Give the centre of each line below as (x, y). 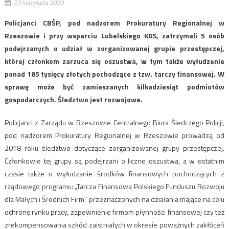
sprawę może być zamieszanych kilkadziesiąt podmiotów (114, 86)
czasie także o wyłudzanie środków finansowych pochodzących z (114, 173)
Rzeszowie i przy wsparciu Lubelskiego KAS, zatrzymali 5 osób (114, 35)
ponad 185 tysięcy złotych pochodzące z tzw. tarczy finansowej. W (114, 74)
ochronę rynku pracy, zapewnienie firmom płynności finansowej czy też (114, 212)
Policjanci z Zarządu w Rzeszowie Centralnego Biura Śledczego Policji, (114, 122)
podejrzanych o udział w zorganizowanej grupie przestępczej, (114, 48)
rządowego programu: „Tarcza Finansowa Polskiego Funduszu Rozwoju (114, 186)
